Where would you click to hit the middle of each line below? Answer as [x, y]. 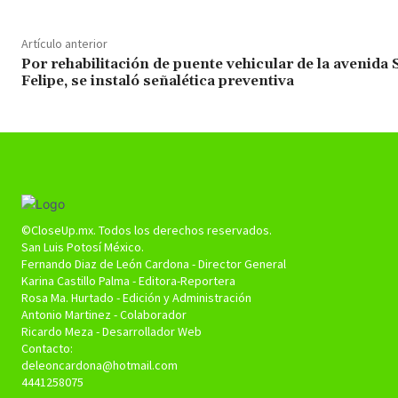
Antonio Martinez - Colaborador [104, 315]
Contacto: [47, 349]
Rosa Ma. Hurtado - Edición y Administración [136, 298]
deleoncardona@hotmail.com [99, 366]
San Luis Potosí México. [83, 247]
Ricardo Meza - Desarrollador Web [111, 332]
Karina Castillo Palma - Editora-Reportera [128, 281]
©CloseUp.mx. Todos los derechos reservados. [147, 231]
